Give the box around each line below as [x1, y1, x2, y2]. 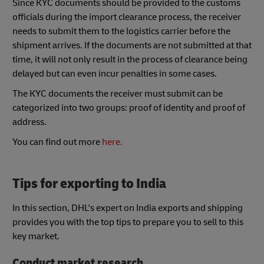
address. [12, 115, 47, 128]
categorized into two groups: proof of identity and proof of [12, 101, 245, 114]
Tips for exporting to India [12, 174, 166, 192]
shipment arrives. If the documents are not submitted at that [12, 39, 252, 51]
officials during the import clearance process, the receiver [12, 11, 241, 23]
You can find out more [12, 136, 102, 148]
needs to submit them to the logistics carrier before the [12, 25, 230, 37]
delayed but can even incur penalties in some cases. [12, 67, 217, 80]
